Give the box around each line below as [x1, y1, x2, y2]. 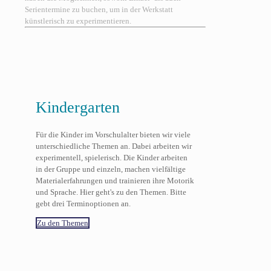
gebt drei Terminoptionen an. [35, 198, 131, 208]
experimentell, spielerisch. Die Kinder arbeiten [35, 152, 188, 162]
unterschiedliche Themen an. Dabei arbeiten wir [35, 141, 192, 151]
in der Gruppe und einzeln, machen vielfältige [35, 164, 186, 174]
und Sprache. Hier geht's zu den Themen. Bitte [35, 187, 186, 197]
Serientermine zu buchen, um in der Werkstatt [25, 4, 173, 14]
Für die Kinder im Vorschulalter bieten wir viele [35, 129, 191, 139]
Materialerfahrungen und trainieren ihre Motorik [35, 175, 194, 185]
